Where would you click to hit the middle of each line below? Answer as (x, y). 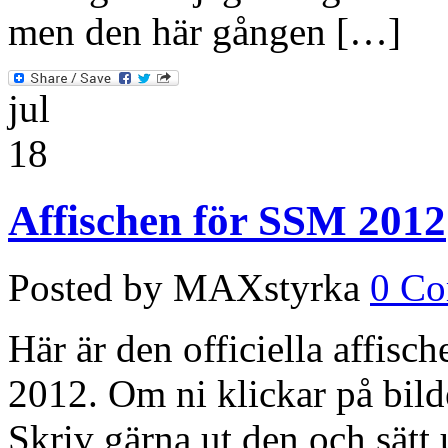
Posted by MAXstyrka (184, 287)
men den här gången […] (204, 32)
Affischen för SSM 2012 (227, 220)
